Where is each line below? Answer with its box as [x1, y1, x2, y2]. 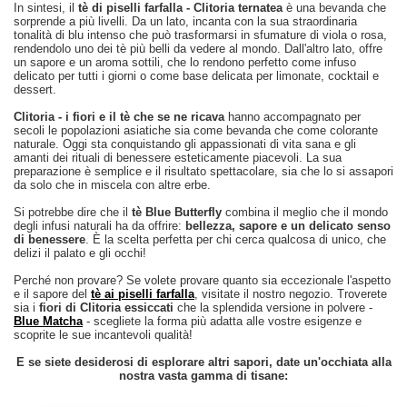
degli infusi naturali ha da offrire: [14, 218, 185, 233]
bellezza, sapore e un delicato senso [185, 218, 391, 233]
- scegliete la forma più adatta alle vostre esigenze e [83, 313, 362, 328]
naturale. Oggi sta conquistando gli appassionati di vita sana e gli [14, 136, 356, 151]
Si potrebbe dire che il [14, 204, 132, 219]
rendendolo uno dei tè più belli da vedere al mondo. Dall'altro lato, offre [14, 41, 382, 55]
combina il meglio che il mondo [222, 204, 388, 219]
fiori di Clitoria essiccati [39, 300, 174, 314]
